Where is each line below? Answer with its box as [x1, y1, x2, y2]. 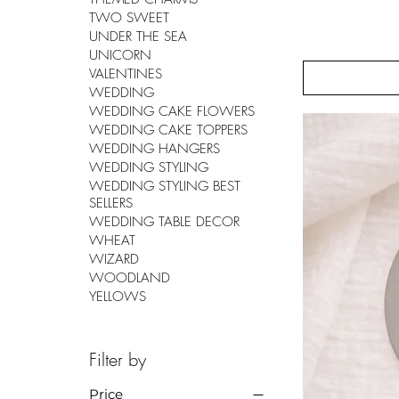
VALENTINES [89, 65, 162, 84]
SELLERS [89, 194, 133, 213]
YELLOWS [89, 288, 146, 306]
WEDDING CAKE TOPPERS [89, 121, 248, 140]
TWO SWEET [89, 9, 169, 28]
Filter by [89, 347, 146, 372]
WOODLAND [89, 269, 170, 288]
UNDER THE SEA [89, 28, 187, 46]
